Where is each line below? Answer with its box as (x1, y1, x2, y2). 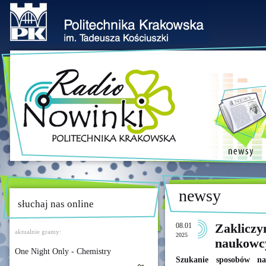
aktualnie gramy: (15, 228, 61, 235)
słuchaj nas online (18, 198, 94, 210)
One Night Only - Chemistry (15, 247, 111, 256)
